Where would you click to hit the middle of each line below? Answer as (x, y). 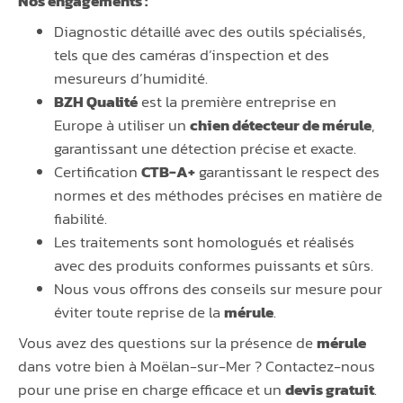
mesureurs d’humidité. (131, 79)
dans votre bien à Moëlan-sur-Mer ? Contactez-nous (197, 367)
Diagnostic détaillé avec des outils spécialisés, (210, 32)
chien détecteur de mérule (281, 125)
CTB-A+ (168, 172)
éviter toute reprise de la (139, 313)
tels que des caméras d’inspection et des (192, 55)
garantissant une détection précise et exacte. (205, 149)
